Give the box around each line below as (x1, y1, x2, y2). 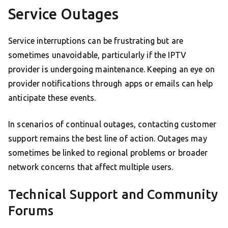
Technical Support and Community (8, 187, 218, 202)
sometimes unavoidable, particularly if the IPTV (8, 50, 187, 60)
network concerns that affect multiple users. (8, 162, 174, 172)
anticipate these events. (8, 93, 96, 103)
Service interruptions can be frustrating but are (8, 36, 184, 46)
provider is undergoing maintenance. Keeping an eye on (8, 65, 215, 74)
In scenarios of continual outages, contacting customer (8, 120, 217, 129)
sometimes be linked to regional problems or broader (8, 148, 208, 158)
